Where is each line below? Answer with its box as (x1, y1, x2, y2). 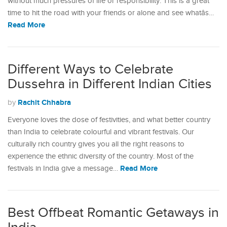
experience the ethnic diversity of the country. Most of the (8, 152, 194, 161)
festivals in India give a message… (8, 164, 120, 173)
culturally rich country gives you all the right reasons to (8, 140, 184, 148)
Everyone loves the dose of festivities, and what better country (8, 116, 210, 124)
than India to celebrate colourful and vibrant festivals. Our (8, 128, 194, 136)
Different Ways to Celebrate (8, 61, 173, 78)
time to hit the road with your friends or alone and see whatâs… (8, 9, 214, 17)
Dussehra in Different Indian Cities (8, 76, 212, 92)
